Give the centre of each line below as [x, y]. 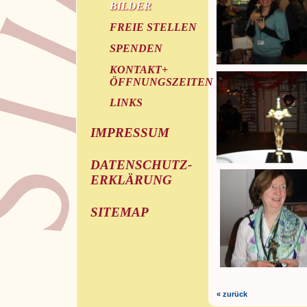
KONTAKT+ [138, 69]
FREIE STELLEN [153, 27]
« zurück [232, 294]
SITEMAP [119, 212]
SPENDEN [136, 48]
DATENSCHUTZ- [141, 165]
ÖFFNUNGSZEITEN [161, 82]
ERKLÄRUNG [131, 180]
